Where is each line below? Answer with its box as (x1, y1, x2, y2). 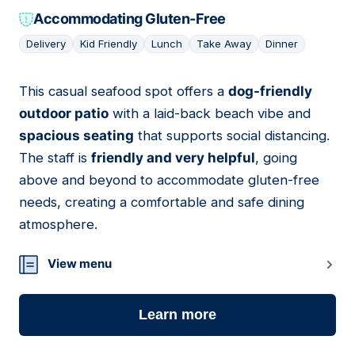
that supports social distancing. (134, 128, 330, 144)
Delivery (26, 37, 66, 51)
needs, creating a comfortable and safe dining (19, 194, 304, 211)
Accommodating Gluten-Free (33, 10, 226, 28)
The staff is (19, 150, 91, 166)
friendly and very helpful (91, 150, 255, 166)
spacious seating (19, 128, 134, 144)
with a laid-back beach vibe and (109, 105, 311, 122)
